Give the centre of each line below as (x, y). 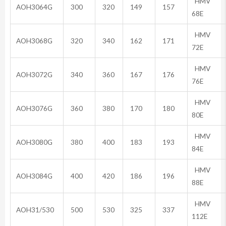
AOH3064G (34, 7)
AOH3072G (34, 74)
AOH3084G (34, 176)
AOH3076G (34, 108)
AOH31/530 (34, 209)
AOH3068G (34, 40)
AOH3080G (34, 142)
